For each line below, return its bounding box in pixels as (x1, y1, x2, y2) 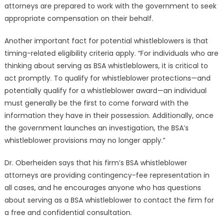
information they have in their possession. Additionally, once (4, 110, 214, 120)
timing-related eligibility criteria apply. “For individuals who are (4, 48, 219, 58)
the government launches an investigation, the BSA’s (4, 122, 189, 133)
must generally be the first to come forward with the (4, 98, 189, 108)
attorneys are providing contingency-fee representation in (4, 170, 210, 180)
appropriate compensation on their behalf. (4, 13, 153, 23)
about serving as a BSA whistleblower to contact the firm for (4, 195, 214, 205)
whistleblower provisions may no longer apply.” (4, 135, 165, 145)
